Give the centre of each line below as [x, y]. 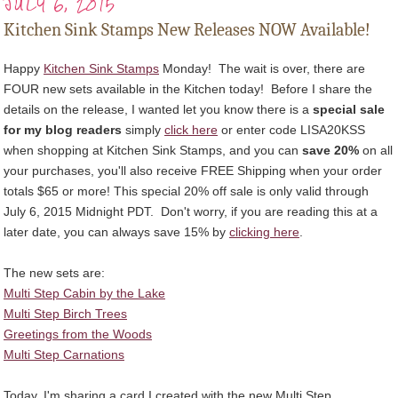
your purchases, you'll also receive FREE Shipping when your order [193, 171]
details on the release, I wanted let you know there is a [158, 110]
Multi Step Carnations [64, 355]
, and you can [262, 151]
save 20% [330, 151]
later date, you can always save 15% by [116, 232]
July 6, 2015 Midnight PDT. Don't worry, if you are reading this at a [191, 212]
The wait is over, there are [292, 69]
